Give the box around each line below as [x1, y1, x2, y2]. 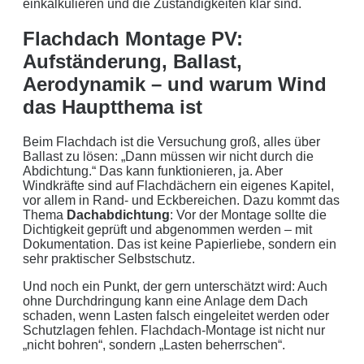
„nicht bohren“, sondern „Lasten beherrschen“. [23, 337, 285, 352]
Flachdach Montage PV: [23, 27, 243, 50]
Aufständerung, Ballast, [23, 50, 242, 72]
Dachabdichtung [67, 207, 170, 222]
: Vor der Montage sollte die [170, 207, 327, 222]
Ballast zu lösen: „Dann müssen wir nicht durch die [23, 149, 314, 163]
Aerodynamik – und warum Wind [23, 72, 327, 95]
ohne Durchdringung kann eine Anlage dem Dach [23, 293, 308, 308]
